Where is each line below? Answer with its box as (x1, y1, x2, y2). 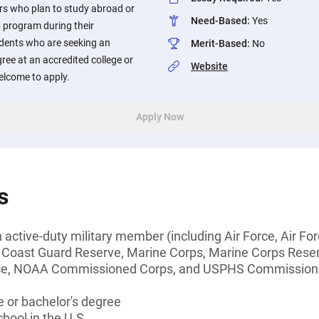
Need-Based (191, 15, 247, 26)
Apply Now (135, 111, 184, 122)
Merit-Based (191, 38, 247, 49)
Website (191, 61, 228, 72)
